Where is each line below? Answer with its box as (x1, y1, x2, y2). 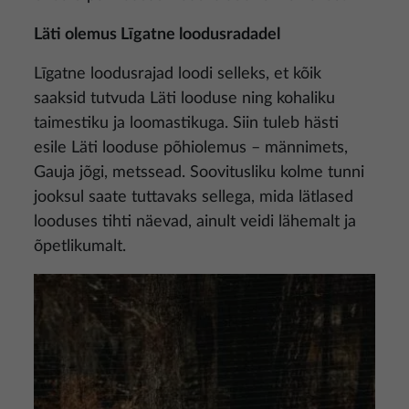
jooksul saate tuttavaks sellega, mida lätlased (34, 189, 353, 205)
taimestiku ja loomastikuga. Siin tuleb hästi (34, 115, 339, 131)
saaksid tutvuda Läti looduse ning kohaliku (34, 90, 335, 107)
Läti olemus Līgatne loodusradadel (34, 26, 280, 43)
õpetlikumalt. (34, 238, 126, 255)
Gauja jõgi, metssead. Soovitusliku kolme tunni (34, 164, 364, 181)
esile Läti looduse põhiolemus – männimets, (34, 140, 348, 156)
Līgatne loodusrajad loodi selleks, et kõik (34, 66, 321, 82)
